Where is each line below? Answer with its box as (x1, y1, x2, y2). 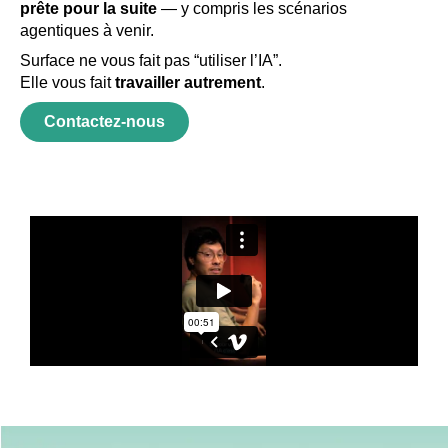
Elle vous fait (20, 74, 115, 91)
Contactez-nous (44, 113, 165, 130)
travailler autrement (115, 74, 261, 91)
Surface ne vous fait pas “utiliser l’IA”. (20, 52, 282, 69)
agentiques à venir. (20, 22, 154, 39)
